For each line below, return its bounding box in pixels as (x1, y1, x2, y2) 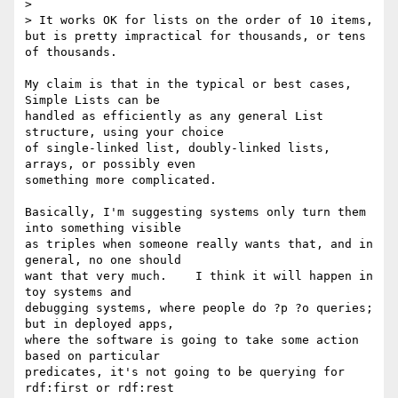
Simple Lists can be (25, 93, 160, 107)
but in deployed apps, (25, 317, 174, 331)
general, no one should (25, 253, 181, 267)
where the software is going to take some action (25, 333, 359, 347)
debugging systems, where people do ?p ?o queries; (25, 301, 373, 315)
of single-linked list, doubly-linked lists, (25, 141, 330, 155)
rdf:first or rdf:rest (25, 381, 174, 395)
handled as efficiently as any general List (25, 109, 323, 123)
